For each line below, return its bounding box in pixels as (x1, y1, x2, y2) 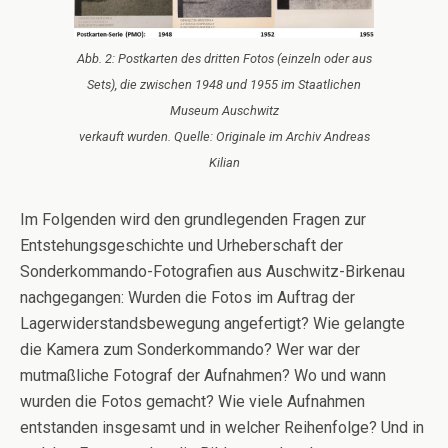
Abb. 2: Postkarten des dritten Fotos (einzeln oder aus (76, 51, 372, 67)
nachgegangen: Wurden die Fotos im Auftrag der (20, 288, 355, 308)
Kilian (208, 155, 240, 171)
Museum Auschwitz (169, 103, 279, 119)
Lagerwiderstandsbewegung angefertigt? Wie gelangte (20, 314, 405, 334)
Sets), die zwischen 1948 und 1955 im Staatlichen (87, 77, 361, 93)
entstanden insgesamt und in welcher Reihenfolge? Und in (20, 418, 424, 438)
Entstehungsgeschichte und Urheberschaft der (20, 236, 343, 256)
